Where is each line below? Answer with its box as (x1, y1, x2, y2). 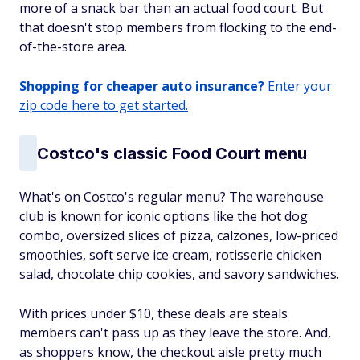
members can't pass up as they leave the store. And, (19, 324, 331, 342)
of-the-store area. (19, 38, 127, 55)
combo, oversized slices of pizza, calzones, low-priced (19, 227, 338, 244)
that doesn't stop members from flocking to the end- (19, 18, 337, 36)
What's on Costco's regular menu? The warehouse (19, 188, 324, 206)
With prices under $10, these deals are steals (19, 305, 288, 322)
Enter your (264, 77, 332, 95)
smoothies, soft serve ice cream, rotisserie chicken (19, 246, 321, 264)
